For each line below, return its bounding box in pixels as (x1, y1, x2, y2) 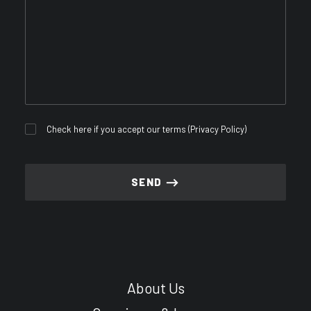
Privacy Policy (190, 124, 245, 135)
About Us (126, 279, 185, 296)
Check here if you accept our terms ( (47, 124, 191, 135)
